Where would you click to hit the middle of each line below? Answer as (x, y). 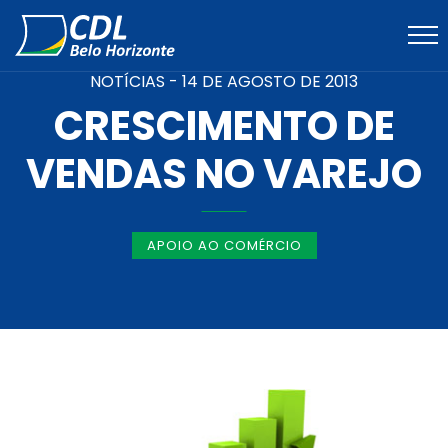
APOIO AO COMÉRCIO (224, 245)
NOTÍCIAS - (136, 81)
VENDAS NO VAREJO (224, 174)
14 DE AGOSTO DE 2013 (270, 81)
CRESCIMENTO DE (224, 126)
